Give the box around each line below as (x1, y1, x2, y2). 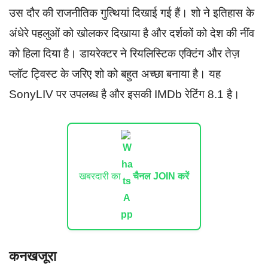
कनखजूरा (9, 248, 56, 264)
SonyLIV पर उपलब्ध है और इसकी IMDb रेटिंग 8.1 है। (9, 88, 240, 101)
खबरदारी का (79, 171, 121, 182)
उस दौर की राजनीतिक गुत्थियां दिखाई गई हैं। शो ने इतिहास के (9, 7, 254, 20)
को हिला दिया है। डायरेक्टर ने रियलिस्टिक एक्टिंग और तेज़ (9, 47, 239, 60)
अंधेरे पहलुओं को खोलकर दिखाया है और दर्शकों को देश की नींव (9, 27, 254, 40)
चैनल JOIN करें (133, 171, 189, 182)
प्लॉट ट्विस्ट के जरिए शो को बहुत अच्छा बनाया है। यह (9, 68, 221, 81)
